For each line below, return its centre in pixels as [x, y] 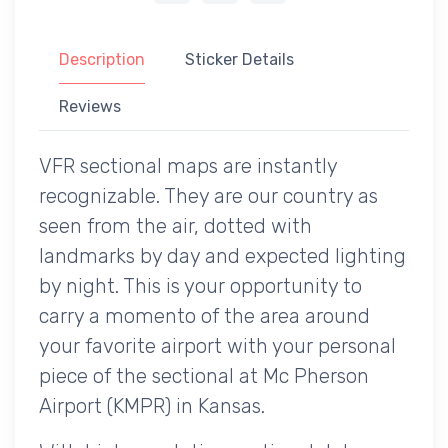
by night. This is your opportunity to [200, 285]
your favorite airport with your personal [217, 345]
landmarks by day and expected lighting [222, 255]
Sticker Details [239, 59]
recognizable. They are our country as [208, 195]
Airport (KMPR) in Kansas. [152, 405]
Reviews [90, 106]
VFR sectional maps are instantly [188, 165]
